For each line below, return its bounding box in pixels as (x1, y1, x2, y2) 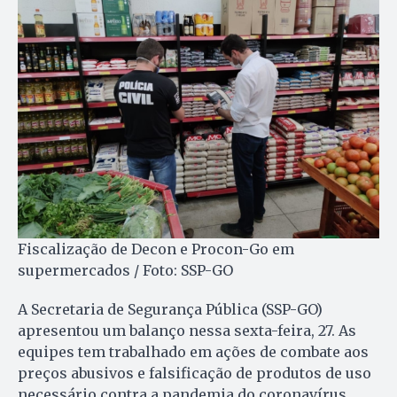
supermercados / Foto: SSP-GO (18, 261, 233, 280)
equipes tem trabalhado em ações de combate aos (18, 343, 369, 362)
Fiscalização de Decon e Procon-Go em (18, 240, 294, 259)
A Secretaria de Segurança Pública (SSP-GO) (18, 300, 323, 319)
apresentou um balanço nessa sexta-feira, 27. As (18, 322, 356, 340)
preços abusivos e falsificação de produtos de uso (18, 364, 371, 383)
